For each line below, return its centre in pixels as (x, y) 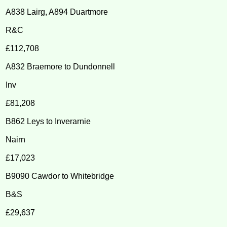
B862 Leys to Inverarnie (48, 121)
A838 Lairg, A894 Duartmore (57, 12)
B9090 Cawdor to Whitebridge (60, 176)
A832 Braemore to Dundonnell (61, 66)
